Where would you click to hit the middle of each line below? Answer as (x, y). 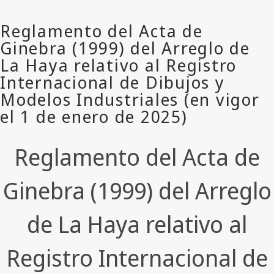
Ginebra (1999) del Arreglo (137, 191)
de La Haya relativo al (137, 224)
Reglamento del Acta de (137, 157)
